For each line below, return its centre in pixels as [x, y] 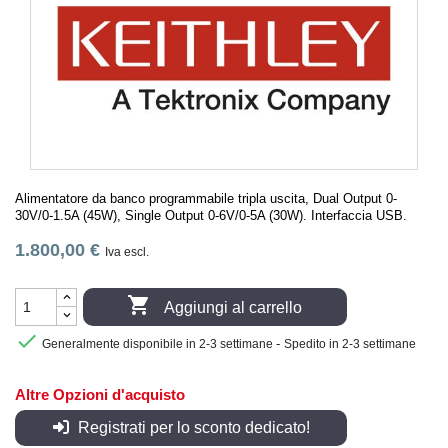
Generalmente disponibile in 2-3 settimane [157, 344]
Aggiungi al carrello [233, 308]
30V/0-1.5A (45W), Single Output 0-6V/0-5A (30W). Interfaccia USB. [211, 215]
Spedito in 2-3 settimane [350, 344]
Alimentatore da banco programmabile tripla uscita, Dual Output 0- [206, 198]
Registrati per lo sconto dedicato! [191, 427]
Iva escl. [127, 252]
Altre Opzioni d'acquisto [100, 394]
